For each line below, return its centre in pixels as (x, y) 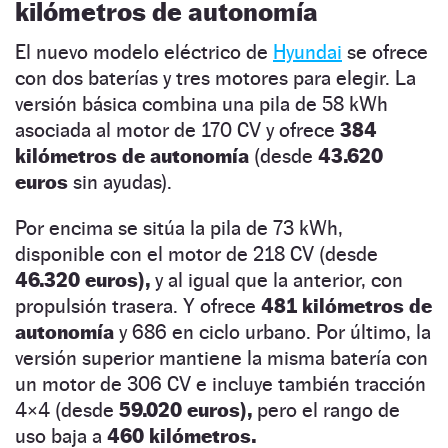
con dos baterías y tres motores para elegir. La (215, 77)
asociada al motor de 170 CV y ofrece (177, 129)
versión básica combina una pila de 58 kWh (201, 103)
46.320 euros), (82, 279)
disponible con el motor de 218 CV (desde (196, 253)
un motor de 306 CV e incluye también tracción (220, 383)
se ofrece (385, 51)
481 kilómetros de (346, 305)
